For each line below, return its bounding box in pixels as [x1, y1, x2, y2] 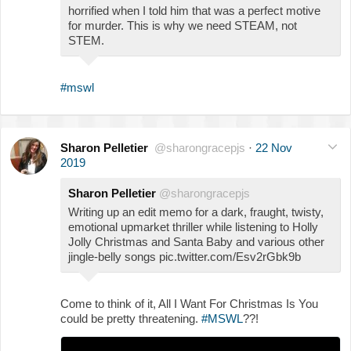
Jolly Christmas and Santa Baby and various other [68, 234, 324, 248]
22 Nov [255, 140, 292, 154]
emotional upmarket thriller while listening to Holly [68, 219, 318, 233]
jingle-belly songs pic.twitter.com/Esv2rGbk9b [68, 249, 301, 263]
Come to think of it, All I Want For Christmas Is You [60, 296, 318, 310]
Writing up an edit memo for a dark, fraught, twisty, [68, 204, 324, 219]
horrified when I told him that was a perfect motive [68, 3, 320, 17]
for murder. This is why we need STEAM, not [68, 18, 297, 32]
